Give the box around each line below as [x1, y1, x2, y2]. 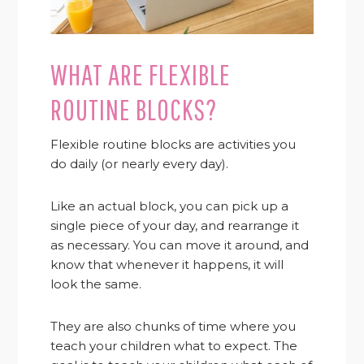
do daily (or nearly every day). [50, 156, 229, 172]
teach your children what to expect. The [50, 338, 298, 354]
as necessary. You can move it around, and [50, 237, 310, 253]
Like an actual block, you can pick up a [50, 198, 289, 214]
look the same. [50, 276, 142, 292]
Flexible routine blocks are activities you [50, 136, 297, 153]
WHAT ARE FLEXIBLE [50, 58, 232, 92]
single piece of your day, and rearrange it [50, 218, 300, 234]
